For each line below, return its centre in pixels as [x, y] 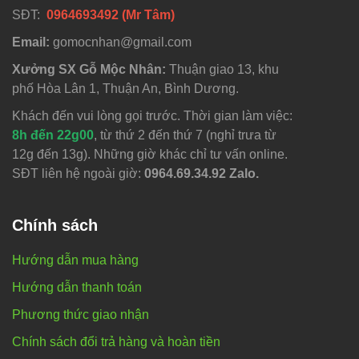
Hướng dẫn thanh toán [77, 287]
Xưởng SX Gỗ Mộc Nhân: [91, 69]
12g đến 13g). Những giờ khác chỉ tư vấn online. [150, 154]
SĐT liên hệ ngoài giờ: [78, 173]
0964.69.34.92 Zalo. [202, 173]
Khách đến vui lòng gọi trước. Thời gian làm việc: [152, 115]
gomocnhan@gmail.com [122, 42]
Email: [32, 42]
